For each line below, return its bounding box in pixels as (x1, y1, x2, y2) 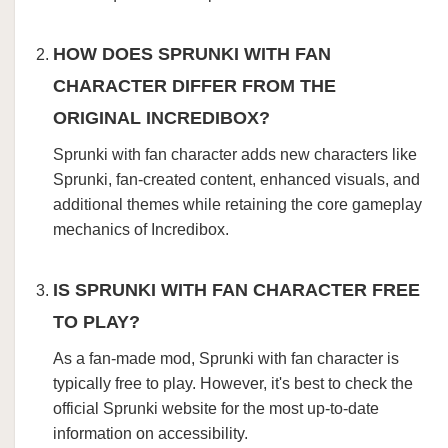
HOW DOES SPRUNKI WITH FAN (53, 44, 331, 64)
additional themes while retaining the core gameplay (53, 196, 422, 213)
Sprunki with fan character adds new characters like (53, 146, 417, 163)
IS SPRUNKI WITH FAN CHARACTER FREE (53, 280, 420, 300)
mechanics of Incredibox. (53, 221, 229, 238)
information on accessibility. (53, 425, 248, 442)
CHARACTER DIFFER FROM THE (53, 76, 336, 96)
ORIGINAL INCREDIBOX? (53, 108, 270, 128)
